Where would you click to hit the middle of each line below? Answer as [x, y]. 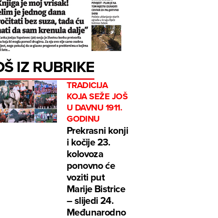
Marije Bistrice [96, 189]
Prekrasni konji [98, 130]
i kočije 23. [89, 142]
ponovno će [91, 165]
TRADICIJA [87, 85]
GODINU [83, 119]
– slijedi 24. [90, 200]
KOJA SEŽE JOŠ [97, 97]
